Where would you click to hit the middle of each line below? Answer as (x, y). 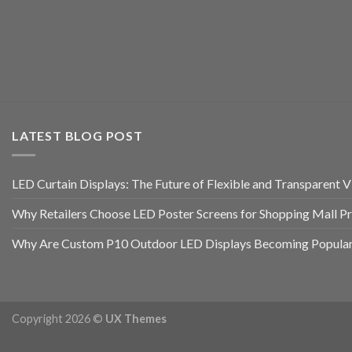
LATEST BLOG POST (77, 136)
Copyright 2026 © (59, 319)
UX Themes (136, 319)
